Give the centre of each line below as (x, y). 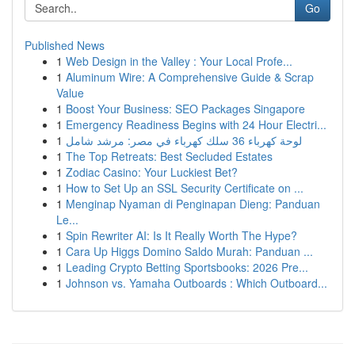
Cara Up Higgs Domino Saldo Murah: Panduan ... (189, 251)
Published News (65, 45)
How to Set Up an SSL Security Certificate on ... (185, 188)
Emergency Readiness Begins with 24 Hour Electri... (196, 124)
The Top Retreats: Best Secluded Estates (169, 156)
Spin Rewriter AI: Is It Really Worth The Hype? (181, 235)
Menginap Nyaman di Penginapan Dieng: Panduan (193, 204)
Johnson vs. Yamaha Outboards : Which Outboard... (197, 283)
